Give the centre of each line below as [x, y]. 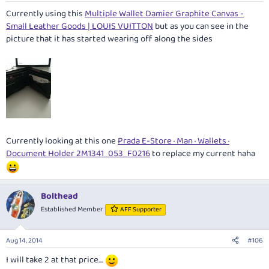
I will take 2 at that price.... [56, 260]
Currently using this [45, 14]
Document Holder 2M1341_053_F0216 [78, 153]
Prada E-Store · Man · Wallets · [174, 141]
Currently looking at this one [62, 141]
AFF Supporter [141, 209]
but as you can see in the [201, 26]
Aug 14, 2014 [24, 241]
